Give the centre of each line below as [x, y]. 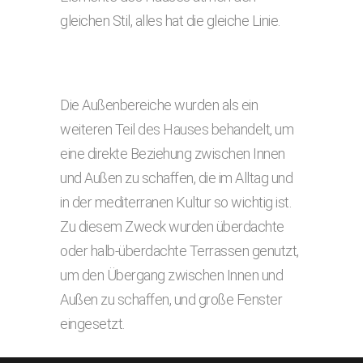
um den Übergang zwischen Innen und [171, 275]
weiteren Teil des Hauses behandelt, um [177, 129]
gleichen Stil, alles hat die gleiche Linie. [170, 21]
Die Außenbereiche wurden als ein [159, 105]
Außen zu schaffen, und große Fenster [171, 299]
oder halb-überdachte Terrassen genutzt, [179, 251]
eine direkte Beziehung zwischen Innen [173, 154]
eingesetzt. [92, 324]
